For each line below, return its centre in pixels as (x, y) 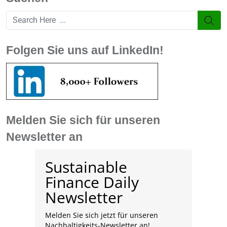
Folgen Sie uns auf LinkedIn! (85, 51)
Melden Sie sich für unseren (83, 121)
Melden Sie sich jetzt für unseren (102, 215)
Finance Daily (92, 182)
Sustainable (86, 167)
